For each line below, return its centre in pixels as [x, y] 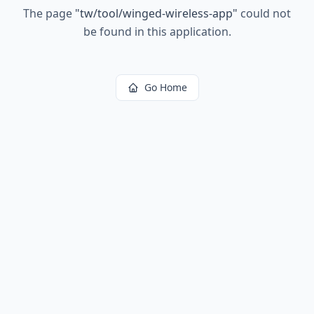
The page [49, 13]
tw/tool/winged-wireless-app [156, 13]
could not [264, 13]
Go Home [165, 87]
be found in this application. [157, 32]
